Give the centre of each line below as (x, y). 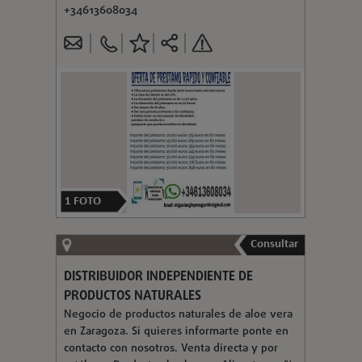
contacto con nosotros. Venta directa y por (170, 348)
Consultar (274, 244)
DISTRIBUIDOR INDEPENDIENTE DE (158, 277)
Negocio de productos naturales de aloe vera (178, 314)
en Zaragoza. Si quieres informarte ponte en (176, 331)
